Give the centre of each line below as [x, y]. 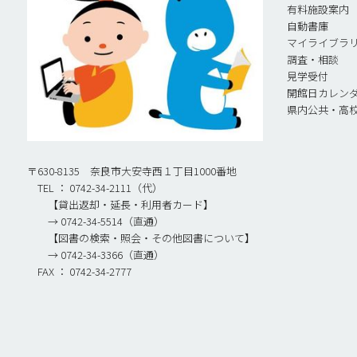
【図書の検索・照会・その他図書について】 [141, 237]
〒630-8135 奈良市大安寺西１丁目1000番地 [132, 171]
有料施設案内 [318, 9]
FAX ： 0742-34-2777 [80, 271]
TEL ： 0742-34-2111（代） [95, 187]
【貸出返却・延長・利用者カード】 [121, 204]
